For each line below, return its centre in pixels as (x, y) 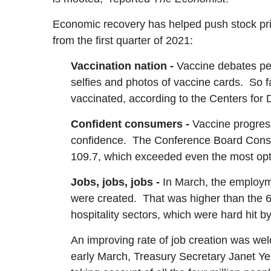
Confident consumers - (132, 124)
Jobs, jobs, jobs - (117, 182)
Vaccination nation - (124, 66)
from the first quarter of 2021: (123, 41)
